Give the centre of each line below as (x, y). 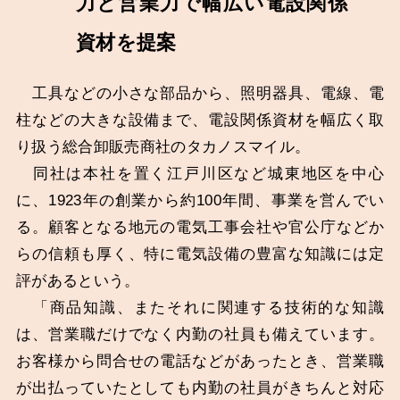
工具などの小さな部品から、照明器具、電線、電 (200, 94)
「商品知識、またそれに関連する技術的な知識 (200, 308)
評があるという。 (78, 281)
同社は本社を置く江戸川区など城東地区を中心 (200, 174)
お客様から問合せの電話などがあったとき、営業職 (200, 362)
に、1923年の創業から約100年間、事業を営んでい (200, 201)
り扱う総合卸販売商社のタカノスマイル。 (163, 147)
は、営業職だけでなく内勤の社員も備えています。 (200, 335)
